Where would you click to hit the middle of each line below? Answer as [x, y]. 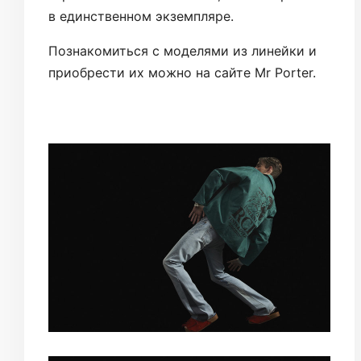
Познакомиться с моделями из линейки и [183, 51]
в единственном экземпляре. [141, 16]
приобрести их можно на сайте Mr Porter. [182, 73]
